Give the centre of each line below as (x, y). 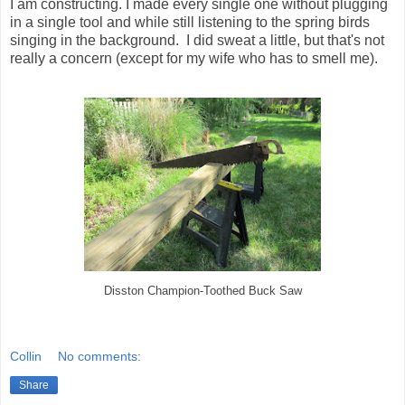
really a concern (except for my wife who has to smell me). (194, 58)
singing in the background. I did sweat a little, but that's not (197, 40)
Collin (26, 357)
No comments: (100, 357)
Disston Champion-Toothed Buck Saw (202, 291)
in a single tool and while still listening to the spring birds (190, 22)
